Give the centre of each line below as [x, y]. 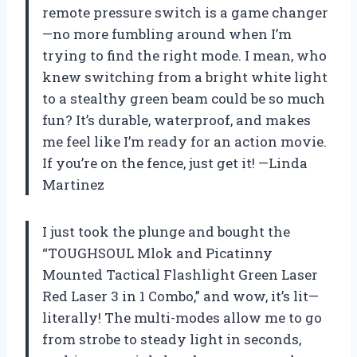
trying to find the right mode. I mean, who [184, 55]
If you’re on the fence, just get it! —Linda [175, 163]
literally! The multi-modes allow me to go [182, 317]
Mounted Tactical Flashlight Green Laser [180, 274]
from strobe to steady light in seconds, [172, 339]
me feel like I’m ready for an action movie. [184, 141]
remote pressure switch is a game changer [185, 12]
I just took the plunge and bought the [166, 231]
